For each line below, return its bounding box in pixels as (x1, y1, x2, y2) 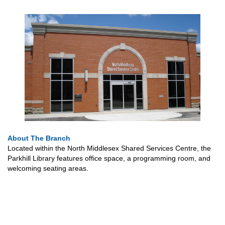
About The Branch (8, 134, 70, 143)
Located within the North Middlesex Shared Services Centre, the (8, 144, 211, 153)
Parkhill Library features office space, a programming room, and (8, 154, 210, 163)
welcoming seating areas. (8, 164, 88, 173)
